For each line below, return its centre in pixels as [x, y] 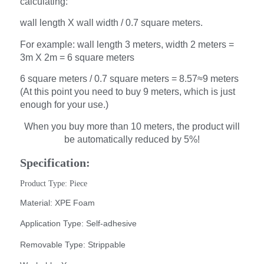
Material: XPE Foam [57, 202]
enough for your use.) [64, 105]
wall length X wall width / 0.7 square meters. [111, 23]
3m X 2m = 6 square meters [77, 57]
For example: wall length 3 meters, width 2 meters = [127, 44]
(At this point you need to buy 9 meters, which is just [128, 92]
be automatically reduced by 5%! [132, 139]
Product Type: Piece [54, 183]
